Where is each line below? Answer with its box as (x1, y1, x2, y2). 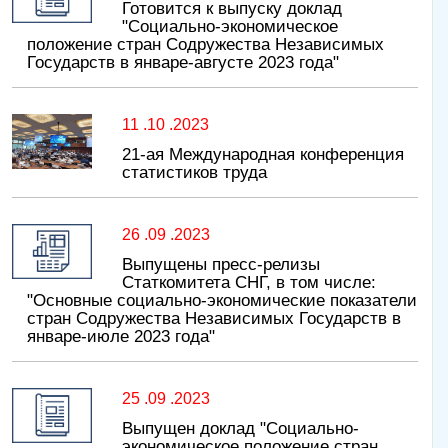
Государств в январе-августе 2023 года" (27, 53, 339, 73)
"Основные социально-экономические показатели (27, 291, 417, 311)
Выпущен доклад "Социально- (122, 419, 359, 439)
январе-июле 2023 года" (27, 327, 215, 347)
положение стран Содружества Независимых (27, 35, 384, 55)
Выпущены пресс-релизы (122, 255, 320, 275)
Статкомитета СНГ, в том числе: (122, 273, 376, 293)
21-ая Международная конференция (122, 145, 404, 165)
